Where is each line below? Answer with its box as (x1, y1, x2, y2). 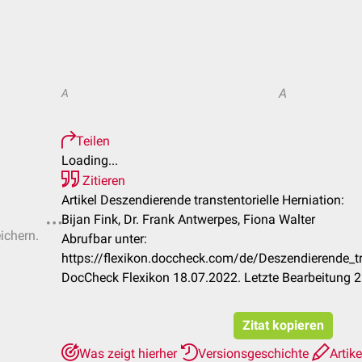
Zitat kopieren (242, 318, 324, 333)
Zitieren (79, 173, 125, 188)
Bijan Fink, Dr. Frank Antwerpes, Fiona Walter (61, 212, 315, 227)
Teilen (76, 133, 110, 149)
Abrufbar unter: (61, 231, 147, 246)
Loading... (61, 153, 118, 168)
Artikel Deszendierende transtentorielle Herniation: (61, 192, 344, 208)
